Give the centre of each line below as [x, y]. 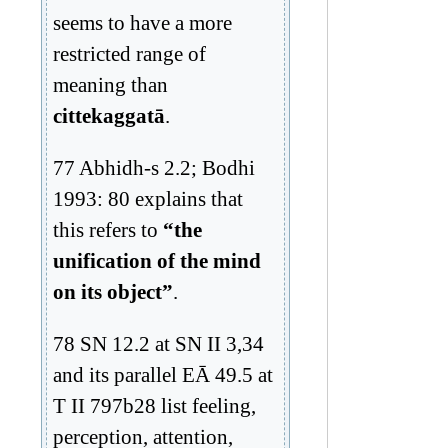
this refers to [108, 229]
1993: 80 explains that [148, 198]
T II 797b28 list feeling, [154, 405]
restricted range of [129, 53]
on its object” [113, 291]
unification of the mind [157, 260]
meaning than [110, 84]
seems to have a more [142, 22]
